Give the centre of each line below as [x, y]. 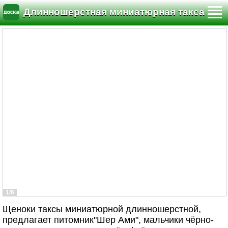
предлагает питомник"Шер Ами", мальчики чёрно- [108, 220]
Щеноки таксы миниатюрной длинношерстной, [102, 209]
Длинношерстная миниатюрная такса [114, 12]
